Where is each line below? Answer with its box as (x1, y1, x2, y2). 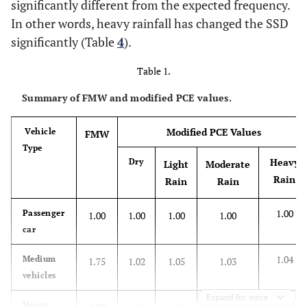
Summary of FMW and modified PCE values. (22, 91, 232, 105)
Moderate (206, 158, 250, 171)
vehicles (23, 270, 56, 281)
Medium (23, 254, 56, 265)
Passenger (23, 208, 65, 219)
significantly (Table (11, 34, 117, 51)
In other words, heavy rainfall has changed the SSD (11, 15, 288, 32)
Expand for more (206, 292, 268, 303)
